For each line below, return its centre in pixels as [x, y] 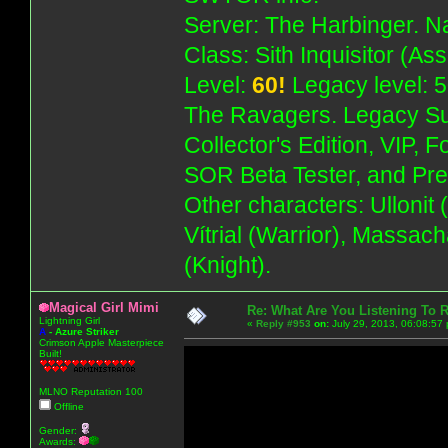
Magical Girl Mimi [104, 307]
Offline [67, 406]
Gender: [59, 430]
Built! [50, 353]
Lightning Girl [69, 320]
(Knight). [227, 264]
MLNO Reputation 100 [91, 391]
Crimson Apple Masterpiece [101, 342]
